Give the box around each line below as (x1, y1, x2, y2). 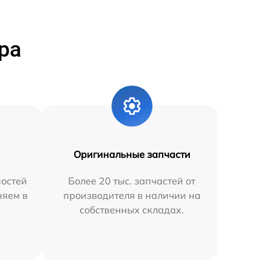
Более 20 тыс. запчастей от (68, 175, 196, 187)
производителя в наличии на (63, 189, 201, 201)
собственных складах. (80, 204, 184, 216)
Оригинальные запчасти (73, 148, 190, 160)
